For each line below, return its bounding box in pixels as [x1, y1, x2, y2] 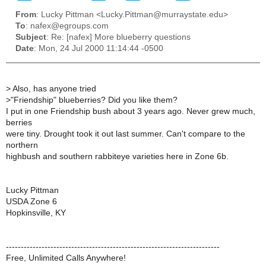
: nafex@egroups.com [26, 21, 109, 31]
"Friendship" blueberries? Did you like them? [11, 95, 178, 104]
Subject [15, 33, 46, 42]
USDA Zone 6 [6, 197, 57, 206]
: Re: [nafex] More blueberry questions [46, 33, 191, 42]
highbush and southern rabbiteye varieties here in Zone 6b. [6, 151, 229, 161]
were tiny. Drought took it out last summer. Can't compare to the [6, 129, 245, 138]
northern [6, 140, 38, 150]
